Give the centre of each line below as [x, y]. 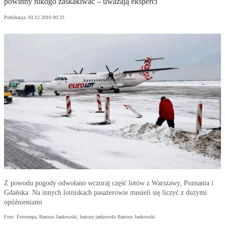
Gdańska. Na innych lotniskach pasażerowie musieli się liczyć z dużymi [105, 193]
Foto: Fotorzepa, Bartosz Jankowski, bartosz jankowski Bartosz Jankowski [80, 217]
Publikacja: [16, 18]
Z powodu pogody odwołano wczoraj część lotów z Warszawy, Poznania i [109, 183]
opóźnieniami [23, 202]
